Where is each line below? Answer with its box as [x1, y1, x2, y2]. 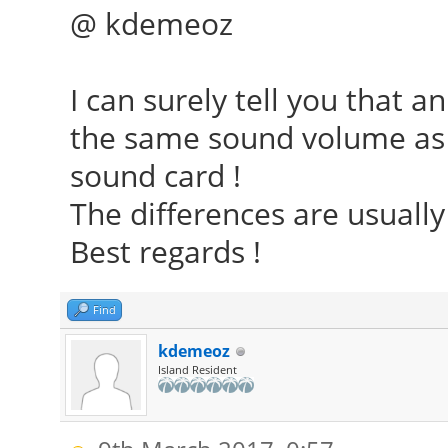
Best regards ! [69, 231, 261, 272]
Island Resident [157, 362, 237, 377]
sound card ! [69, 155, 241, 196]
